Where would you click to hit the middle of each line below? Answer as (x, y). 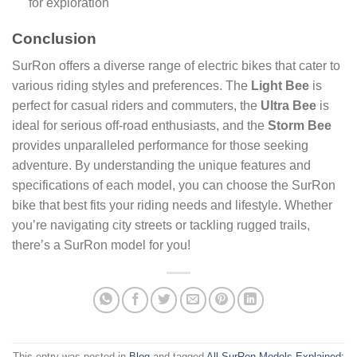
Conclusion (54, 38)
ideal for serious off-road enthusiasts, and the (140, 126)
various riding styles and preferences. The (131, 86)
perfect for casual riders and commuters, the (136, 106)
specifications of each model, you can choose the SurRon (174, 186)
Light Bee (280, 86)
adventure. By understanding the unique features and (161, 166)
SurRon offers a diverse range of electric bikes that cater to (176, 66)
